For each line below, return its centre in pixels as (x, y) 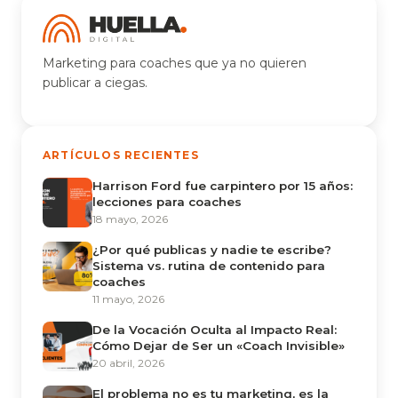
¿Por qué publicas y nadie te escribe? (212, 250)
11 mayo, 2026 (128, 299)
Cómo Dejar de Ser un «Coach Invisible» (219, 346)
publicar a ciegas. (95, 83)
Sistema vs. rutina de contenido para (209, 266)
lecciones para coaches (167, 202)
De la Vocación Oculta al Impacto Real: (215, 330)
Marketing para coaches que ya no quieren (175, 63)
